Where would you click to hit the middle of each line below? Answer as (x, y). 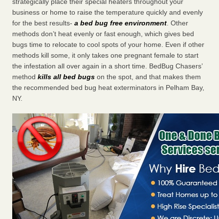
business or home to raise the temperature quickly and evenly (108, 12)
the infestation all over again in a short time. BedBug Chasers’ (107, 66)
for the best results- (43, 23)
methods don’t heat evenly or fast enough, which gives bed (103, 34)
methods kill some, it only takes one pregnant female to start (105, 55)
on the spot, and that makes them (148, 77)
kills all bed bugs (66, 77)
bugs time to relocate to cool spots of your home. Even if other (108, 45)
